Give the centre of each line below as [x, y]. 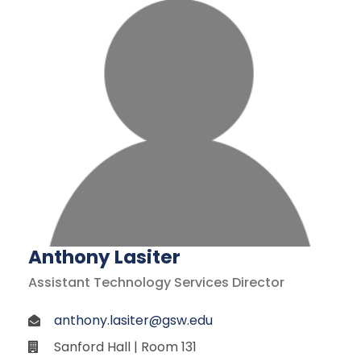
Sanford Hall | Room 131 [125, 346]
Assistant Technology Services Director [156, 282]
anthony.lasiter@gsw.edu [133, 320]
